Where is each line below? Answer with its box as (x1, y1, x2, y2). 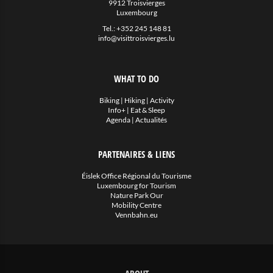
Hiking (124, 96, 145, 105)
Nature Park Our (110, 191, 163, 200)
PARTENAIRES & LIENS (98, 148, 175, 160)
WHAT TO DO (114, 73, 159, 85)
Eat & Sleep (130, 105, 165, 115)
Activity (149, 96, 174, 105)
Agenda (106, 115, 130, 124)
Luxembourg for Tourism (97, 181, 176, 190)
